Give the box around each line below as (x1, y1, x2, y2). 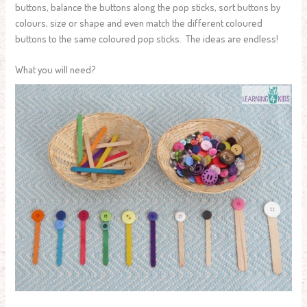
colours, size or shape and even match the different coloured (15, 16, 263, 29)
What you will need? (15, 62, 97, 75)
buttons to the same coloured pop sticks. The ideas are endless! (15, 32, 279, 45)
